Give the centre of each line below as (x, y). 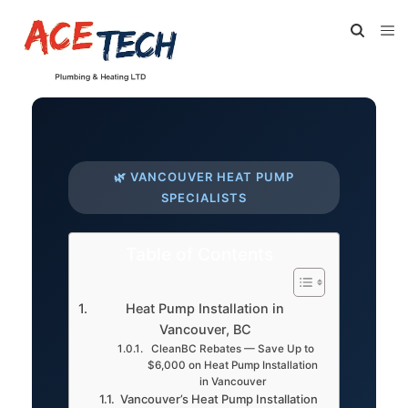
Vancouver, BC (205, 329)
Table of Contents (199, 254)
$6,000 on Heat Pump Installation (233, 365)
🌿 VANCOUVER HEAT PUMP (204, 177)
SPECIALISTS (204, 198)
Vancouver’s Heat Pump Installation (219, 399)
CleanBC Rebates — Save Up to (233, 349)
